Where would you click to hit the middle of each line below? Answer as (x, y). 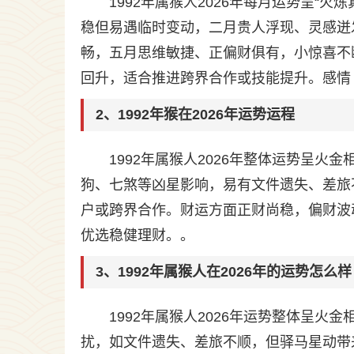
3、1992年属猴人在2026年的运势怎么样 (224, 272)
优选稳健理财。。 (137, 235)
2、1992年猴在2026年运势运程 (195, 115)
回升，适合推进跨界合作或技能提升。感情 (216, 78)
